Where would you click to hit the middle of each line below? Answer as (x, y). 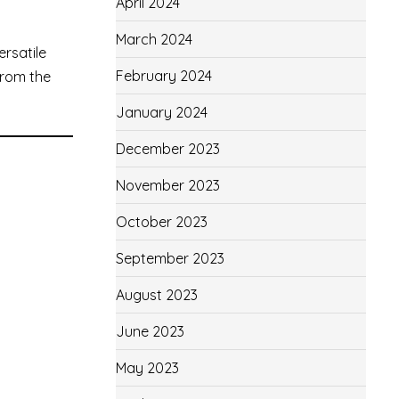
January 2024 (161, 112)
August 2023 (156, 295)
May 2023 (147, 368)
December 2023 (167, 149)
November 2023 (167, 185)
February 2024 (163, 76)
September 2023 (170, 258)
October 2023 (161, 222)
